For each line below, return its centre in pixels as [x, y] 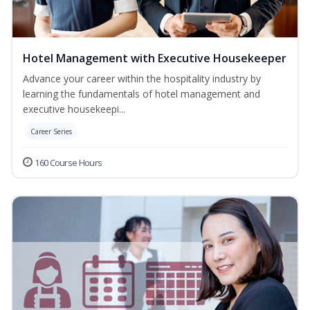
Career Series [51, 132]
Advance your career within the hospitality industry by [142, 79]
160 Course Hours [69, 163]
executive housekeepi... [74, 109]
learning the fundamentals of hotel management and [142, 94]
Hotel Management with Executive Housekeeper [155, 58]
